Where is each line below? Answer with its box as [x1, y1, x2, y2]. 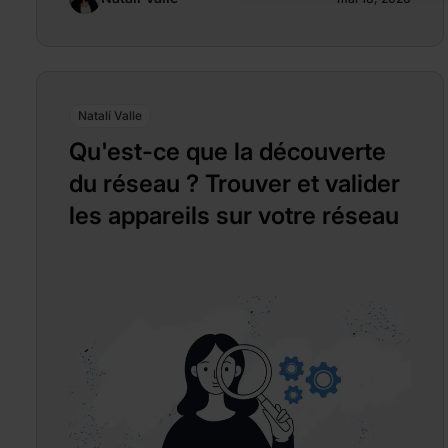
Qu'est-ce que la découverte [69, 136, 386, 166]
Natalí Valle [78, 107, 142, 123]
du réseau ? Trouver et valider [69, 168, 400, 198]
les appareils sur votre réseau [69, 200, 399, 230]
